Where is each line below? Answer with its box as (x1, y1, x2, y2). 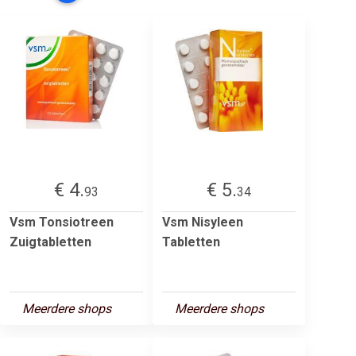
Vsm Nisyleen (162, 214, 243, 230)
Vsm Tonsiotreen (10, 214, 114, 230)
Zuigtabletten (10, 234, 91, 250)
